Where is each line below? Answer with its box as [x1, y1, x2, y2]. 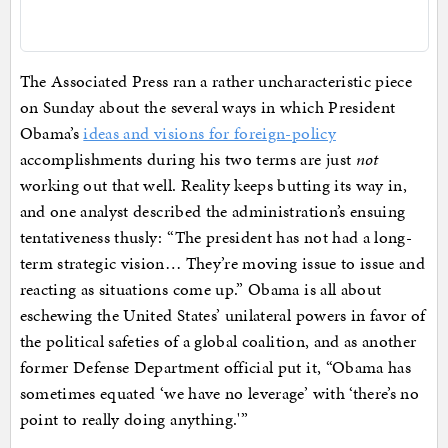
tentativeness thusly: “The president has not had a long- [19, 225, 413, 250]
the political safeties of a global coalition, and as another [19, 329, 417, 354]
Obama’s [19, 121, 84, 146]
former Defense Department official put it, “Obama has [19, 355, 412, 380]
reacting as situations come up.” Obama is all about [19, 277, 382, 302]
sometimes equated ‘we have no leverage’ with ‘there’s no [19, 381, 420, 406]
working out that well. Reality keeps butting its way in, [19, 173, 408, 198]
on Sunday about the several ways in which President [19, 95, 396, 120]
